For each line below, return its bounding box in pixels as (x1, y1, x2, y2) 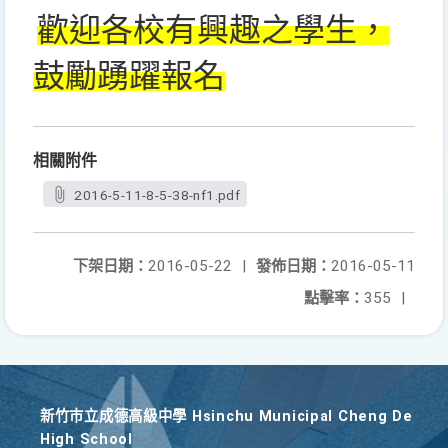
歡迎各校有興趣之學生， (37, 11, 389, 49)
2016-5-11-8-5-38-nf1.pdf (74, 187, 241, 203)
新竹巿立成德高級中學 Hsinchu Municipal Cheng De (40, 408, 413, 425)
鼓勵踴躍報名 (33, 57, 225, 95)
